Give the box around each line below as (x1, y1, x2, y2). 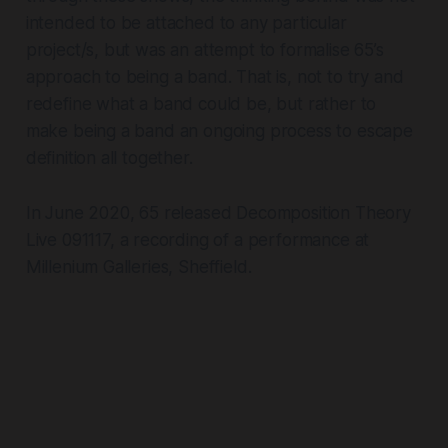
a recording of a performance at (119, 229, 370, 250)
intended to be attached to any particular (25, 12, 347, 33)
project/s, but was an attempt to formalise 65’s (25, 39, 384, 60)
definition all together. (25, 147, 193, 168)
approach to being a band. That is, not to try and (25, 66, 404, 87)
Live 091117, (25, 229, 120, 250)
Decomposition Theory (236, 202, 411, 223)
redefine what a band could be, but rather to (25, 93, 377, 114)
